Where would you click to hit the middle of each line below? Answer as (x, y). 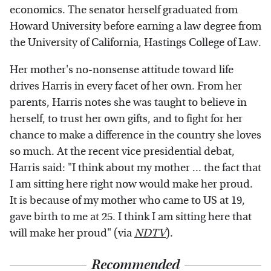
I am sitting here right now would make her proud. (131, 184)
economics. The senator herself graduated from (124, 10)
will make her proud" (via (72, 233)
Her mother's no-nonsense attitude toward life (122, 70)
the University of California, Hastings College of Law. (135, 43)
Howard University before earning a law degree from (135, 27)
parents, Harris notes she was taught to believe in (128, 103)
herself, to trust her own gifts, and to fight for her (126, 119)
